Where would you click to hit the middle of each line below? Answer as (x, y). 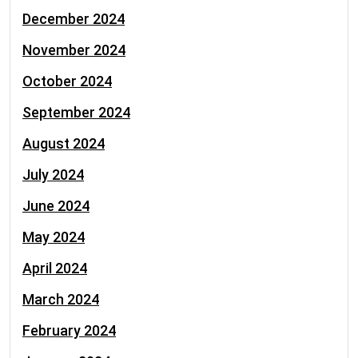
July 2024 (53, 175)
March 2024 (61, 299)
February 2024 (69, 330)
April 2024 (55, 268)
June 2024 (56, 206)
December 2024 (74, 19)
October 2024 (67, 81)
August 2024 (64, 143)
